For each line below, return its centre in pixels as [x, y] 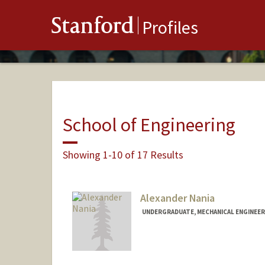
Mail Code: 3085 [168, 253]
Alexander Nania [177, 198]
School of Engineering [149, 125]
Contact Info [166, 242]
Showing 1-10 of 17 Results [123, 154]
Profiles [170, 28]
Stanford [93, 28]
